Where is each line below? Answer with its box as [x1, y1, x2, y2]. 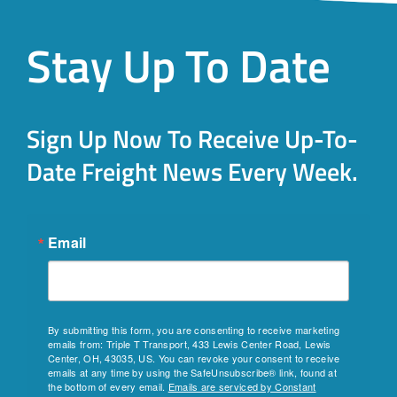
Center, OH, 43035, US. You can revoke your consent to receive [47, 350, 340, 365]
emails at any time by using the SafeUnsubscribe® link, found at [47, 364, 337, 379]
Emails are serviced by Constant [167, 378, 316, 393]
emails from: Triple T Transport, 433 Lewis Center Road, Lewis [47, 336, 331, 351]
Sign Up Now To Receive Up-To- [26, 119, 358, 158]
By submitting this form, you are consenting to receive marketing [47, 322, 340, 337]
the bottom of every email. [47, 378, 168, 393]
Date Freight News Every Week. [26, 152, 358, 191]
